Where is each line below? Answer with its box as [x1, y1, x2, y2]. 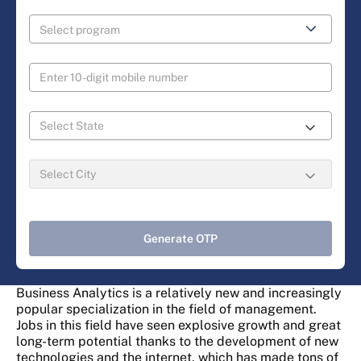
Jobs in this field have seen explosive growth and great [16, 317, 341, 334]
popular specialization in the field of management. [16, 301, 317, 317]
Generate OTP [143, 232, 218, 246]
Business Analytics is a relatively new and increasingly [16, 285, 342, 301]
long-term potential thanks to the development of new [16, 334, 338, 350]
